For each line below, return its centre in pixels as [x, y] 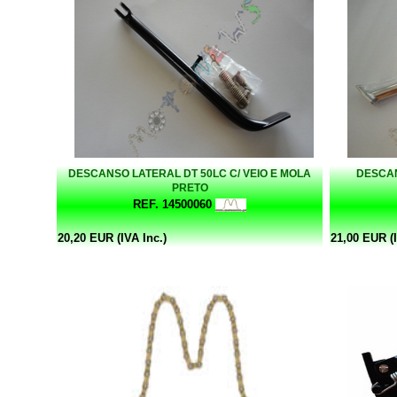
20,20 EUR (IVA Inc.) [112, 237]
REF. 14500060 [172, 204]
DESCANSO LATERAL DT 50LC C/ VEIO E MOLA [190, 173]
